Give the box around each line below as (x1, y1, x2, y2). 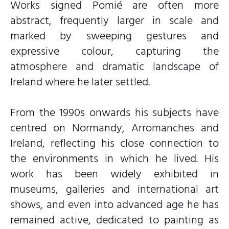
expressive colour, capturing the (10, 41, 219, 60)
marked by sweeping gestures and (10, 26, 219, 45)
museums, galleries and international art (10, 179, 219, 198)
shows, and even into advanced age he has (10, 195, 219, 214)
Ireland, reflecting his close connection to (10, 133, 219, 152)
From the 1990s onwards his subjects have (10, 103, 219, 122)
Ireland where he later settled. (10, 72, 150, 91)
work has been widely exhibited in (10, 164, 219, 183)
